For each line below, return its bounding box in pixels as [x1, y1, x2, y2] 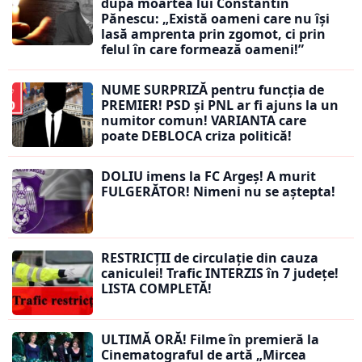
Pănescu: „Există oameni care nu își [101, 10, 330, 28]
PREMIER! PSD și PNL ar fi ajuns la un [101, 96, 339, 115]
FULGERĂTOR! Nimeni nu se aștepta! [101, 183, 335, 201]
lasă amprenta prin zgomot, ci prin [101, 25, 326, 44]
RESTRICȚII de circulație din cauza [101, 249, 318, 267]
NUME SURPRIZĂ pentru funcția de [101, 81, 324, 99]
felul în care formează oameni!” [101, 40, 304, 59]
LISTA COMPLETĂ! [101, 280, 212, 298]
